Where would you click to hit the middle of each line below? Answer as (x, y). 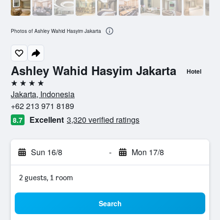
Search (110, 203)
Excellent (47, 120)
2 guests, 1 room (46, 178)
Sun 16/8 (47, 152)
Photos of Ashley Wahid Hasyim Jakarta (56, 31)
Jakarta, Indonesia (43, 94)
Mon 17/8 (148, 152)
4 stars (22, 87)
